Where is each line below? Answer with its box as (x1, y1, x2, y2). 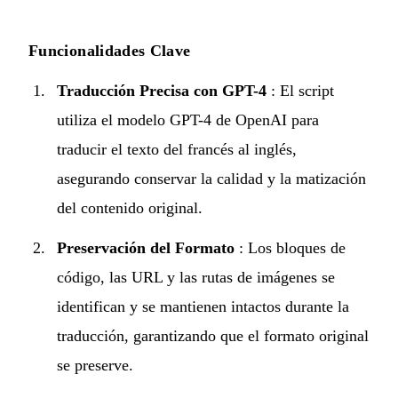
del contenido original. (57, 198, 203, 217)
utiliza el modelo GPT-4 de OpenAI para (57, 110, 319, 129)
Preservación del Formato (57, 238, 235, 257)
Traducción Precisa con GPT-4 (57, 81, 267, 99)
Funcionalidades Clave (28, 41, 191, 60)
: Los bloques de (235, 238, 346, 257)
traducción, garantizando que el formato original (57, 326, 369, 345)
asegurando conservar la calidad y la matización (57, 169, 366, 187)
